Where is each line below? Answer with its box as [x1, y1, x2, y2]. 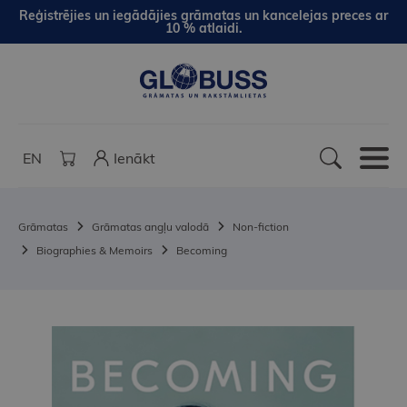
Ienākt [114, 149, 155, 168]
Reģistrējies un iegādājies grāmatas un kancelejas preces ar [19, 7, 388, 24]
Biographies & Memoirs [36, 243, 153, 258]
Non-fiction [233, 220, 289, 234]
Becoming [176, 243, 227, 258]
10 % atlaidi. [164, 20, 243, 36]
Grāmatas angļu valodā [92, 220, 209, 234]
